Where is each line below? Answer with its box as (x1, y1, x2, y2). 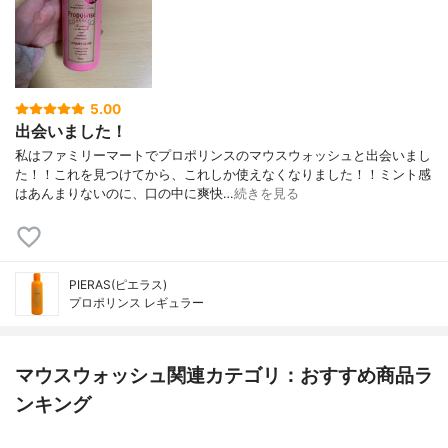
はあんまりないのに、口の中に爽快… (15, 186, 234, 202)
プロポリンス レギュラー (69, 295, 204, 311)
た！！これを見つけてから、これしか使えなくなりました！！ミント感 (15, 167, 431, 183)
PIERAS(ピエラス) (69, 277, 167, 293)
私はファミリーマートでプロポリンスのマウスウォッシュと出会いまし (15, 148, 431, 164)
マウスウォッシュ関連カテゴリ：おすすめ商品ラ (15, 363, 433, 388)
